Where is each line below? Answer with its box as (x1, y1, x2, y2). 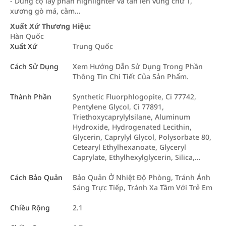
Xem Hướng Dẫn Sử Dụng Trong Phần (73, 62, 203, 71)
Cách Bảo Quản (10, 173, 63, 182)
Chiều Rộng (10, 203, 50, 212)
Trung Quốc (73, 41, 113, 51)
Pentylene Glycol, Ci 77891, (73, 102, 164, 111)
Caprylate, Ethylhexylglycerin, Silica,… (73, 152, 200, 162)
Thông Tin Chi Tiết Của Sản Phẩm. (73, 72, 189, 81)
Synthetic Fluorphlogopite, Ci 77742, (73, 92, 196, 101)
